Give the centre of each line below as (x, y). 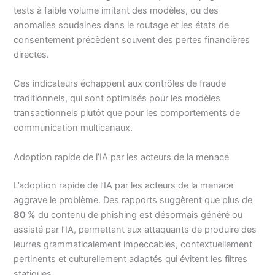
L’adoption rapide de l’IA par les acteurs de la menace (124, 185)
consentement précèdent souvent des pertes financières (132, 40)
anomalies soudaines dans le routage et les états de (122, 25)
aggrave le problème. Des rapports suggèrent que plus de (133, 200)
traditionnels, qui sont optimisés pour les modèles (117, 99)
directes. (32, 54)
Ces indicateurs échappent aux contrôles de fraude (120, 84)
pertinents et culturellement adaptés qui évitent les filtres (131, 259)
